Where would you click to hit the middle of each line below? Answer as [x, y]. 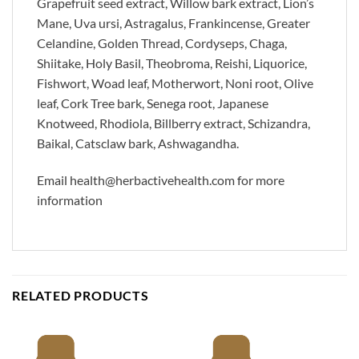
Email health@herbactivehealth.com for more [161, 179]
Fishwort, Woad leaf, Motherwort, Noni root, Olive [175, 83]
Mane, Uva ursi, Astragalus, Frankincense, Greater [173, 22]
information [70, 200]
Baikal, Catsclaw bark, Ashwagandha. [138, 143]
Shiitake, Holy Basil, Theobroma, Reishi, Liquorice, [172, 63]
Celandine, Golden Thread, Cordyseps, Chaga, [162, 42]
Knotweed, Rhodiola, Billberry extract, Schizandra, [173, 123]
